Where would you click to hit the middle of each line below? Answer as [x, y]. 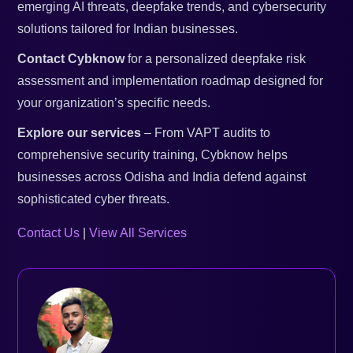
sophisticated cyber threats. [94, 199]
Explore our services [80, 133]
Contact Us [49, 233]
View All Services [138, 233]
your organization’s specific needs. [114, 103]
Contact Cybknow [71, 59]
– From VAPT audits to [206, 133]
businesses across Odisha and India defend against [162, 177]
